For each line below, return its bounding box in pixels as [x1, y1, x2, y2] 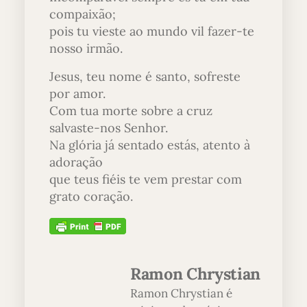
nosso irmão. [49, 40, 123, 56]
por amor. [49, 85, 106, 101]
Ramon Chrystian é [130, 286, 232, 302]
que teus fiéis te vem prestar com [49, 171, 242, 187]
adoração [49, 153, 103, 170]
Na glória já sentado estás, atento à [49, 136, 250, 153]
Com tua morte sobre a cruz [49, 102, 212, 119]
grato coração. [49, 188, 133, 204]
